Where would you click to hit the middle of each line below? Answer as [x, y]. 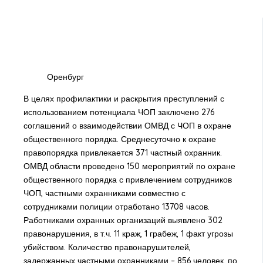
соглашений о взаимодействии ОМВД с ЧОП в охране [127, 126]
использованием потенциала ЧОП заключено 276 [119, 112]
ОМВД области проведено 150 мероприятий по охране [129, 166]
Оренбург [65, 77]
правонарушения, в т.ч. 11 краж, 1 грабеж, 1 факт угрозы [128, 234]
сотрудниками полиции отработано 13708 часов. [116, 207]
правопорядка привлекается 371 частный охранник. [122, 153]
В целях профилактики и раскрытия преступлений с [124, 99]
